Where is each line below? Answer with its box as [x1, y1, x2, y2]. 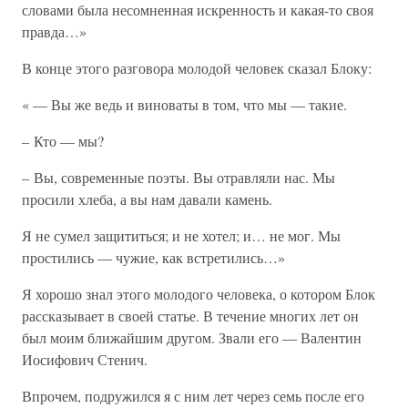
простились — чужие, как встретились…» [22, 248, 285, 267]
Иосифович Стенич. [22, 350, 148, 369]
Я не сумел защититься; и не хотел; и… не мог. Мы [22, 226, 341, 245]
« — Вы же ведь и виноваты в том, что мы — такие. [22, 95, 347, 114]
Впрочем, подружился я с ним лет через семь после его [22, 386, 364, 405]
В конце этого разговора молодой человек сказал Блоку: [22, 58, 372, 77]
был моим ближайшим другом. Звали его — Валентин [22, 328, 362, 347]
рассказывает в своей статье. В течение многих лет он [22, 306, 359, 325]
